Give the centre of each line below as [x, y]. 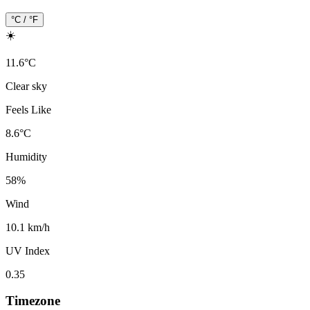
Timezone [33, 301]
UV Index [28, 250]
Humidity [26, 156]
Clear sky [26, 86]
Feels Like [28, 109]
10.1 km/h [28, 227]
